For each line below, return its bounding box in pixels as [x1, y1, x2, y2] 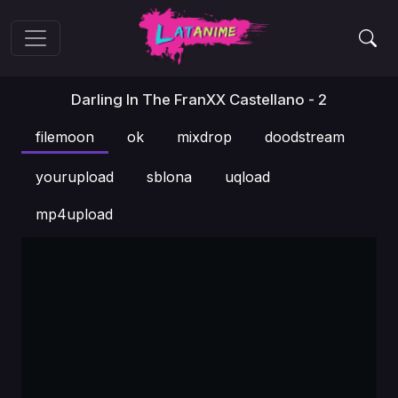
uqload [225, 168, 270, 186]
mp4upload [36, 205, 113, 223]
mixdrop [177, 128, 232, 146]
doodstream [265, 128, 345, 146]
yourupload [36, 168, 114, 186]
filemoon [36, 128, 94, 146]
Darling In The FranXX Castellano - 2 [71, 91, 327, 108]
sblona [147, 168, 192, 186]
